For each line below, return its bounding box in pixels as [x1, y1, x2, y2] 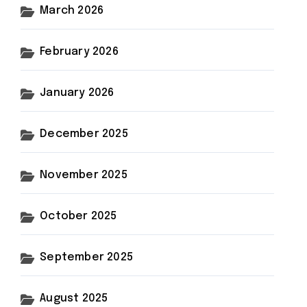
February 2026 [40, 46, 119, 58]
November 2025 [40, 169, 127, 181]
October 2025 [40, 210, 117, 222]
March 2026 [40, 5, 104, 16]
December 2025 [40, 128, 128, 140]
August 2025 [40, 293, 108, 304]
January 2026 [40, 87, 114, 99]
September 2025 [40, 251, 134, 263]
